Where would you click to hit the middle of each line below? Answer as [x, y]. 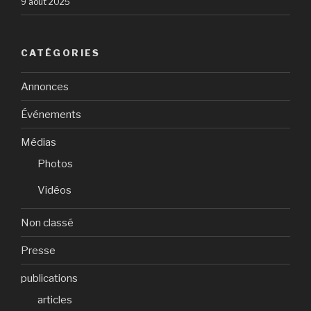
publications [49, 278]
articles [55, 300]
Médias [39, 142]
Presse [38, 250]
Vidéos [54, 191]
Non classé [47, 222]
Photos [55, 164]
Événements [51, 114]
